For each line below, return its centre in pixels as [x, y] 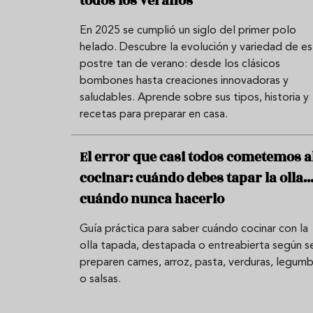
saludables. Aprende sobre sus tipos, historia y [194, 97]
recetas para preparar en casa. [154, 114]
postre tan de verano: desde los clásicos [180, 64]
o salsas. [100, 279]
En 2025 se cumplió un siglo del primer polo [188, 30]
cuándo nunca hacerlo [152, 199]
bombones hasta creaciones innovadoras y [184, 81]
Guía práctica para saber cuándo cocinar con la [194, 229]
